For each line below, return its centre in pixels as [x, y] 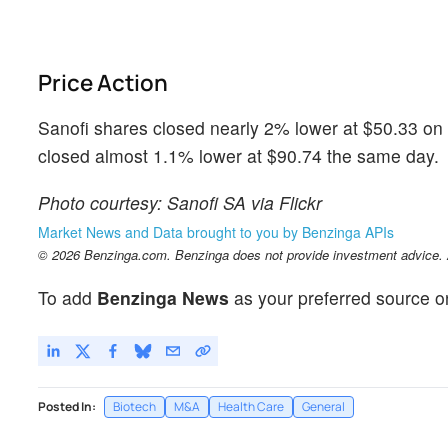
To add [67, 298]
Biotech [134, 407]
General [323, 407]
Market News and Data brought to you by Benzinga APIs [216, 232]
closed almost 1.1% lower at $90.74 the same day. [238, 155]
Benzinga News [163, 298]
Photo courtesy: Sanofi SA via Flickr [180, 203]
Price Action [105, 82]
